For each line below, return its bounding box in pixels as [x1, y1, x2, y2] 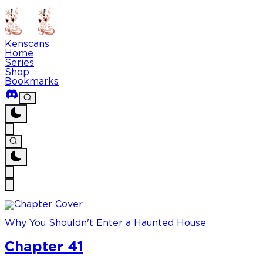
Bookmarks [5, 77, 59, 86]
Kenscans [5, 40, 49, 49]
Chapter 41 [5, 241, 83, 254]
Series [5, 59, 34, 68]
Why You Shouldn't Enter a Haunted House [5, 219, 206, 228]
